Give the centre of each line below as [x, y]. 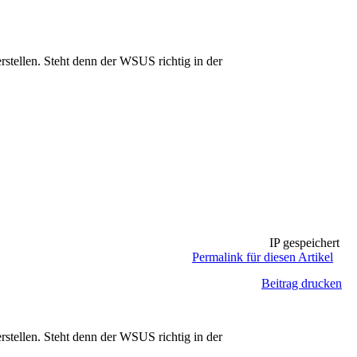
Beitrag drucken [302, 283]
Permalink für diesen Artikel [262, 257]
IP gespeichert [302, 243]
